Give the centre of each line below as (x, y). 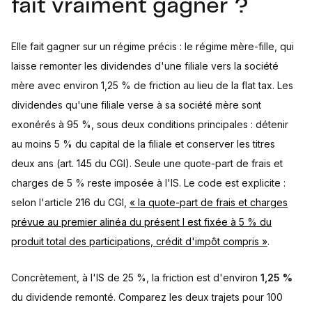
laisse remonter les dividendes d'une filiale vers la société (145, 66)
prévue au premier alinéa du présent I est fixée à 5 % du (141, 222)
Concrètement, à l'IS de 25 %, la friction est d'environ (136, 278)
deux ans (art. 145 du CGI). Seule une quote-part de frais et (147, 164)
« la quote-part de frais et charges (209, 203)
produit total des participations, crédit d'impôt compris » (139, 242)
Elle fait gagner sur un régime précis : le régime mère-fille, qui (153, 47)
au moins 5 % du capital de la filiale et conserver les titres (143, 144)
